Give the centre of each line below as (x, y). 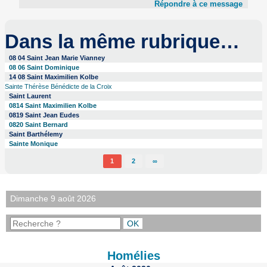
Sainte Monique (34, 143)
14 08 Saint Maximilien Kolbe (54, 77)
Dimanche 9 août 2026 (53, 199)
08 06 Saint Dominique (44, 67)
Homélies (133, 255)
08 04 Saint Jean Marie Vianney (57, 58)
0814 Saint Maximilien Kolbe (53, 105)
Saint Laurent (30, 96)
